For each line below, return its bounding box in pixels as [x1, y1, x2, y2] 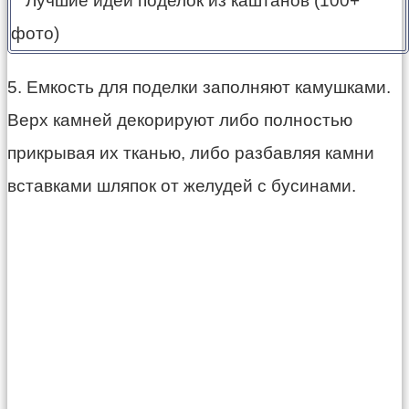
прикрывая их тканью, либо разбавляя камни [7, 142, 374, 163]
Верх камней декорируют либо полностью [7, 110, 352, 130]
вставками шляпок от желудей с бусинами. [7, 175, 356, 195]
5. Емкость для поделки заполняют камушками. [7, 77, 391, 97]
